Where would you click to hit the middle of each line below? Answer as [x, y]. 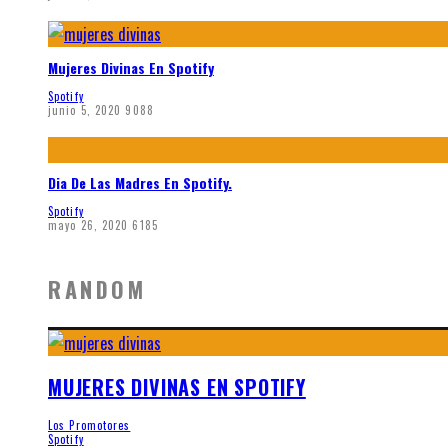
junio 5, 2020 [85, 109]
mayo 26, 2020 [88, 224]
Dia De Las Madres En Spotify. [140, 183]
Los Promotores [89, 424]
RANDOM [97, 289]
